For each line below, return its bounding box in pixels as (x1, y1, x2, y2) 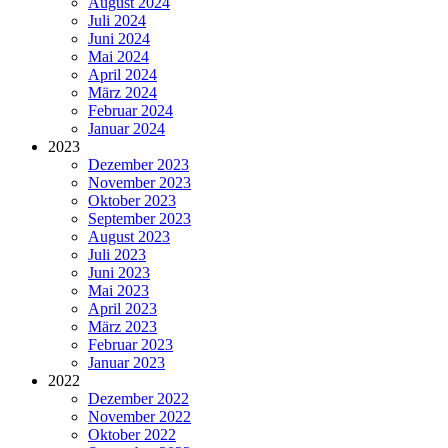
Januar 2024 (88, 120, 165, 138)
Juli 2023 (88, 246, 146, 264)
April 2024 (88, 66, 157, 84)
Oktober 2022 (88, 426, 176, 444)
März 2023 (88, 318, 157, 336)
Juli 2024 (88, 12, 146, 30)
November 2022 (88, 408, 191, 426)
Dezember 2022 (88, 390, 189, 408)
